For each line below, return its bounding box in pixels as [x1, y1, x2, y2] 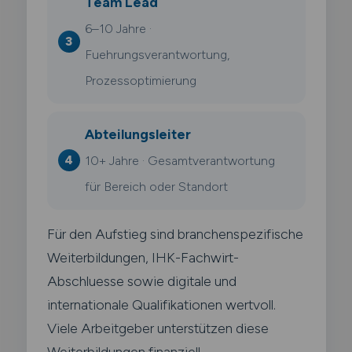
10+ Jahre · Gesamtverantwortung [84, 152, 275, 168]
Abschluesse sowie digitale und [46, 272, 236, 289]
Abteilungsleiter [84, 125, 191, 142]
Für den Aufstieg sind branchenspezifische [46, 225, 303, 242]
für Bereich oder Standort [84, 178, 228, 194]
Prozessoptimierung [84, 72, 196, 88]
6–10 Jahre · [84, 20, 152, 36]
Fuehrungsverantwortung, [84, 46, 229, 62]
